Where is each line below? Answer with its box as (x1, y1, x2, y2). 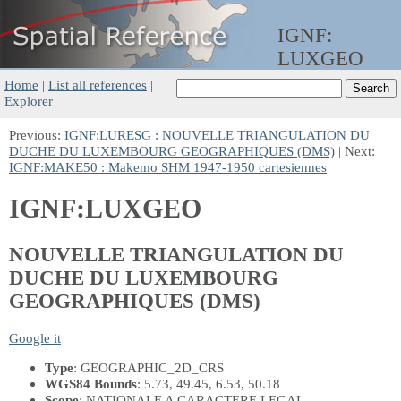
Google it (9, 329, 61, 346)
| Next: (335, 143, 375, 158)
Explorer (4, 93, 53, 108)
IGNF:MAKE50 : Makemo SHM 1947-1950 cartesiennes (9, 159, 327, 175)
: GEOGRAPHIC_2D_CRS (73, 359, 224, 375)
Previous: (9, 127, 64, 142)
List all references (48, 77, 147, 92)
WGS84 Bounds (45, 375, 137, 391)
